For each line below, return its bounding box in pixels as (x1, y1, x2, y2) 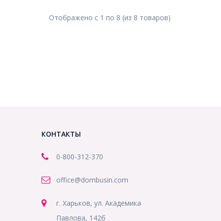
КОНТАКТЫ (41, 129, 81, 139)
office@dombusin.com (56, 175, 128, 184)
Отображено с (49, 13, 100, 22)
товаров (140, 13, 168, 22)
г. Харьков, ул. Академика (56, 198, 141, 208)
